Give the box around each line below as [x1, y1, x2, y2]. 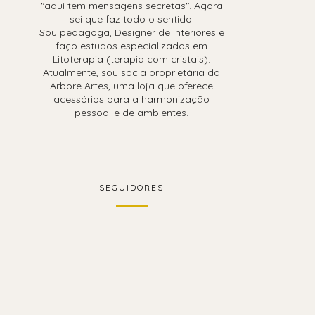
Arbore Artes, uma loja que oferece [50, 79, 214, 92]
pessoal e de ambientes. [75, 105, 189, 119]
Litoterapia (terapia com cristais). [53, 52, 211, 65]
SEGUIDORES [99, 181, 165, 193]
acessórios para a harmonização [53, 92, 210, 105]
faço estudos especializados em [56, 39, 208, 52]
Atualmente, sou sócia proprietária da [43, 65, 221, 79]
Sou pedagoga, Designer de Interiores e [39, 25, 224, 39]
